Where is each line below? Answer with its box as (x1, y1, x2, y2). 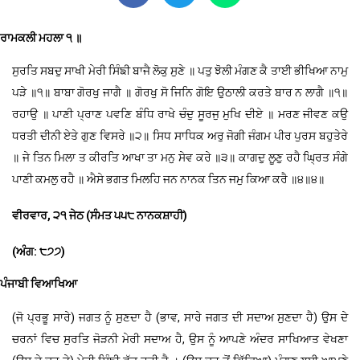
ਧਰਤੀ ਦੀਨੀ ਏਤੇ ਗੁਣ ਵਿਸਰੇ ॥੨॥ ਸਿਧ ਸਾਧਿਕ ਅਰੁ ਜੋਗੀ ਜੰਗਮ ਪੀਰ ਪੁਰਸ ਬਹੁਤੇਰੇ (12, 129, 348, 143)
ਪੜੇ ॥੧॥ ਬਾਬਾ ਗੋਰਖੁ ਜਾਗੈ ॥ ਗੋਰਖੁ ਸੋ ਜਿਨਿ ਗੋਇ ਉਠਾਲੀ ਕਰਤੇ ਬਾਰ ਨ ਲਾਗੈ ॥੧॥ (12, 86, 348, 100)
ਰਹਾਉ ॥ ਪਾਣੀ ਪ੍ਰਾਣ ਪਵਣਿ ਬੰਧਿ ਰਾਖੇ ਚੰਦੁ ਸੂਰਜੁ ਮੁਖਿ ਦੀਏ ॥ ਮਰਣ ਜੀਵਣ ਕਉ (12, 108, 348, 121)
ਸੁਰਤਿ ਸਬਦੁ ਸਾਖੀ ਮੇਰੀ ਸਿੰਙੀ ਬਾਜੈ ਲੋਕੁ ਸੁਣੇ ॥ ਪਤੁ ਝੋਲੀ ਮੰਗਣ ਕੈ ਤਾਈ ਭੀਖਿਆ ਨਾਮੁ (12, 64, 348, 78)
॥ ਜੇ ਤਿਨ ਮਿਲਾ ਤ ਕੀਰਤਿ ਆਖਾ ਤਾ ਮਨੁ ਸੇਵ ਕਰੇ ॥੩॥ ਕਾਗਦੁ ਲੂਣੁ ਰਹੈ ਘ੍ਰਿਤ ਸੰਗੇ (12, 151, 348, 165)
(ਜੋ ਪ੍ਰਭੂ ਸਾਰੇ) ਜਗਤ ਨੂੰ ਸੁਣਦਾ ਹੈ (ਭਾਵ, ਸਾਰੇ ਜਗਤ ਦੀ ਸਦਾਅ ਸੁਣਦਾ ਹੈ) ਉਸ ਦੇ (12, 310, 348, 324)
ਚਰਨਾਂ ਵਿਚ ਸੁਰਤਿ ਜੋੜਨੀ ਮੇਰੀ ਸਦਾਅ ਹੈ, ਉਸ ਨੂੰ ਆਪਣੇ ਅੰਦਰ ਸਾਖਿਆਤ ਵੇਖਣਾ (12, 332, 348, 346)
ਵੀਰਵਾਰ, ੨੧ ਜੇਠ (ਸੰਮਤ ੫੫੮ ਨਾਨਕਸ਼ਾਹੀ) (12, 209, 187, 223)
